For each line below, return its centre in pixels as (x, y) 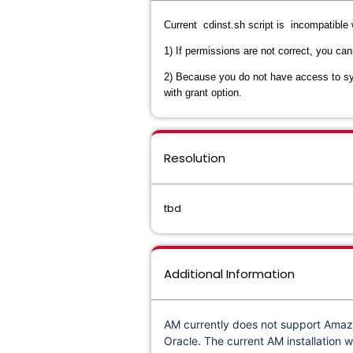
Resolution (195, 158)
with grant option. (204, 93)
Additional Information (229, 274)
